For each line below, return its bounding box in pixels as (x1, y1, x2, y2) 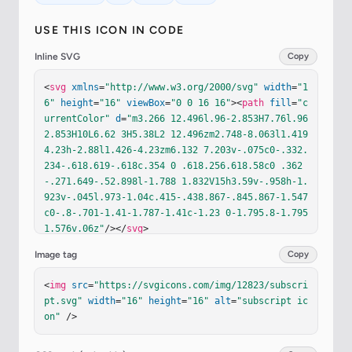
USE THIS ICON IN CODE (35, 24, 185, 38)
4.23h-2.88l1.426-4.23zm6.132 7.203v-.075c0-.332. (44, 145, 308, 156)
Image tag (35, 249, 77, 261)
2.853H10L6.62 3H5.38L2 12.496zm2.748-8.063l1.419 (44, 129, 308, 141)
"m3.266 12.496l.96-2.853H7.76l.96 (126, 113, 308, 125)
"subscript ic (236, 295, 308, 307)
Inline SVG (35, 51, 80, 63)
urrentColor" (44, 113, 110, 125)
